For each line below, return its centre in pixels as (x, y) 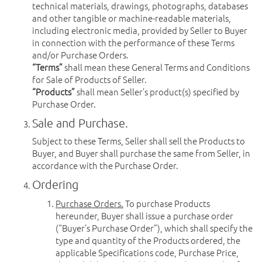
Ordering (55, 184)
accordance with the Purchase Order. (105, 165)
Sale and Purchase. (80, 123)
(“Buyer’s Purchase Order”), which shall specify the (154, 228)
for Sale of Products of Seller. (89, 79)
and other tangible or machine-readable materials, (132, 18)
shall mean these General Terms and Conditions (156, 67)
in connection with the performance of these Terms (133, 42)
